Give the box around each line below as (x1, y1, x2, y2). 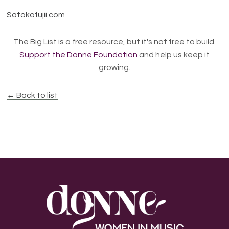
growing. (99, 63, 130, 72)
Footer (17, 183, 66, 203)
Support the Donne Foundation (19, 51, 138, 59)
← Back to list (7, 91, 58, 99)
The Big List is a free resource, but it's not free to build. (13, 38, 216, 46)
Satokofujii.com (7, 11, 65, 19)
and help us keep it (138, 51, 210, 59)
